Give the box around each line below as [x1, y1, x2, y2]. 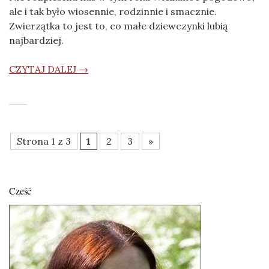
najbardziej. [9, 34, 64, 47]
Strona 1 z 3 [17, 135, 71, 148]
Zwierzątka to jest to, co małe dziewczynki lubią [9, 20, 228, 32]
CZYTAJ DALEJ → [9, 63, 88, 76]
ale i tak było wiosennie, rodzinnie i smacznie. [9, 5, 217, 18]
